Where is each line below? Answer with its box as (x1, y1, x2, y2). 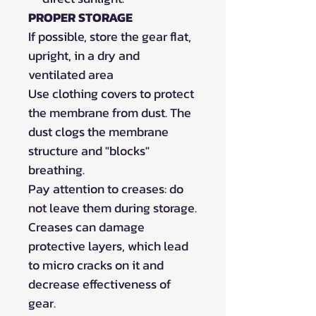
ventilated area (28, 64, 114, 84)
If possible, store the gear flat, (28, 26, 191, 46)
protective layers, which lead (28, 236, 188, 255)
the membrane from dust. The (28, 102, 191, 122)
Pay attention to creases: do (28, 178, 183, 198)
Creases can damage (28, 217, 145, 236)
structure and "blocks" (28, 140, 150, 160)
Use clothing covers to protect (28, 83, 194, 103)
